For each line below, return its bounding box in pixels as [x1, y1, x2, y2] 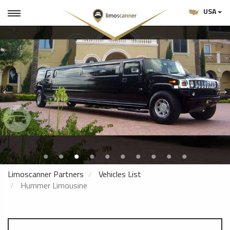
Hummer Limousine [18, 179, 87, 191]
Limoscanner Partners [8, 168, 84, 180]
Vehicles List [99, 168, 141, 180]
